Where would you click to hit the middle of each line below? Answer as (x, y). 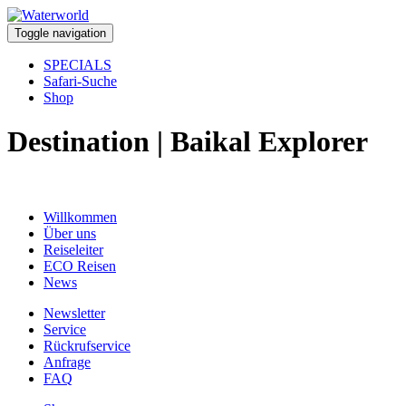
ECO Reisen (80, 266)
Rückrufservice (87, 345)
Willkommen (80, 217)
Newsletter (74, 313)
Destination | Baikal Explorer (188, 142)
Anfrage (67, 362)
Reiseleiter (73, 249)
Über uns (70, 233)
